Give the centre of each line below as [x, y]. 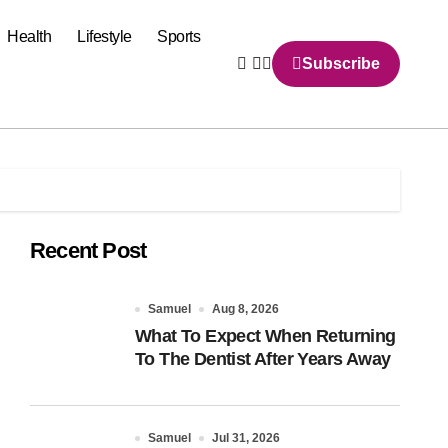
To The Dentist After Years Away [263, 359]
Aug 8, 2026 [245, 309]
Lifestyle [104, 36]
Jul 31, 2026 [246, 438]
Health [29, 36]
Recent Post [88, 250]
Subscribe [341, 63]
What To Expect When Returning [265, 336]
